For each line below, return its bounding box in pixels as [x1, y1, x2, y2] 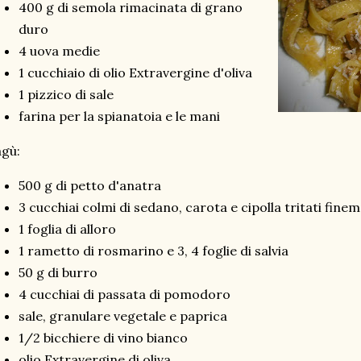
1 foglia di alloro [19, 221, 116, 237]
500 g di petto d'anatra [19, 177, 161, 193]
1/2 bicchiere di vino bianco [19, 330, 188, 346]
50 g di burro [19, 264, 98, 280]
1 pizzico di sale [19, 86, 114, 102]
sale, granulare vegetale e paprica [19, 308, 227, 324]
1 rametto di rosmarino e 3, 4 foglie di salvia [19, 243, 292, 259]
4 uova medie [19, 43, 100, 59]
